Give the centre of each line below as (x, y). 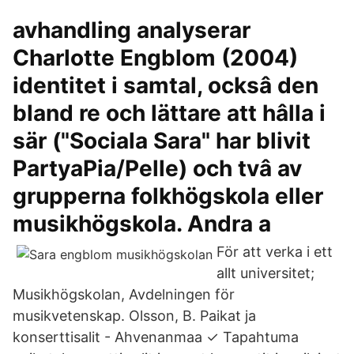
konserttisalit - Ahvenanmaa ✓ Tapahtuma (156, 337)
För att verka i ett (275, 252)
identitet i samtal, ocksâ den (166, 85)
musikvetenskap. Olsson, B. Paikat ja (134, 316)
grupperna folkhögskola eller (168, 196)
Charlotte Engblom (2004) (155, 58)
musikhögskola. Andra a (142, 224)
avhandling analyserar (132, 30)
